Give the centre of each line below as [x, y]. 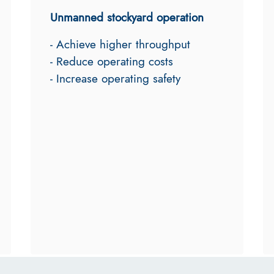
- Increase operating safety [117, 79]
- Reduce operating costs [112, 61]
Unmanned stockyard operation [127, 17]
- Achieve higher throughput [120, 44]
